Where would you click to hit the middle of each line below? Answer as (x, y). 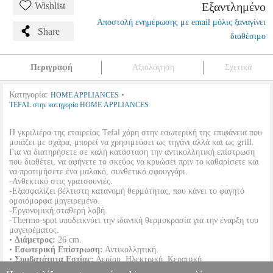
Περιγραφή (51, 67)
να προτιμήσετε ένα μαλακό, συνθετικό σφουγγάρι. (98, 172)
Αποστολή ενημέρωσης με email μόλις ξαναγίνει (181, 22)
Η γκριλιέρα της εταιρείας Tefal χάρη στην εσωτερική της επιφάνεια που (136, 133)
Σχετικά (238, 67)
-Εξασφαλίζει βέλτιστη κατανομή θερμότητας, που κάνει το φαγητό (127, 191)
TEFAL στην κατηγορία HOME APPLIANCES (79, 105)
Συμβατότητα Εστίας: (54, 259)
